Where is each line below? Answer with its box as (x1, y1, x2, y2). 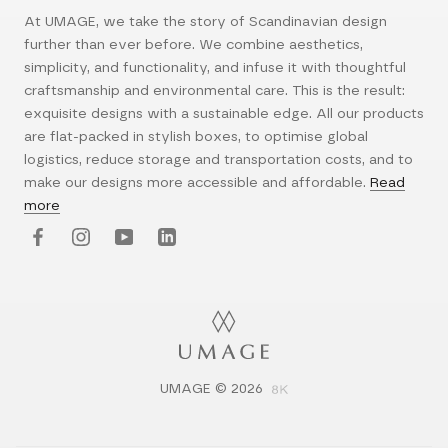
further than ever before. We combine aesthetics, (24, 38, 363, 53)
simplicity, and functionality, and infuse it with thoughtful (24, 61, 406, 76)
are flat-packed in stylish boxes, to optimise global (24, 130, 368, 145)
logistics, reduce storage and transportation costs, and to (24, 153, 413, 168)
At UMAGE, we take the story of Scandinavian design (24, 15, 387, 30)
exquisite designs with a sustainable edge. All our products (24, 107, 424, 122)
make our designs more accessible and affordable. (24, 176, 370, 191)
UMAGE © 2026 (160, 382, 263, 397)
